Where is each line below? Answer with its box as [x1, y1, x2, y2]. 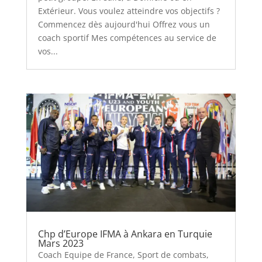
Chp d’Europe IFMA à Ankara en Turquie [37, 227, 212, 241]
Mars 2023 [37, 237, 84, 250]
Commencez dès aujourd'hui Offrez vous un [37, 19, 210, 30]
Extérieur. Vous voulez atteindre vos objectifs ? [37, 5, 220, 17]
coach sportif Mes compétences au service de [37, 32, 216, 44]
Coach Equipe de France [37, 249, 133, 261]
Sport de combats [137, 249, 206, 261]
